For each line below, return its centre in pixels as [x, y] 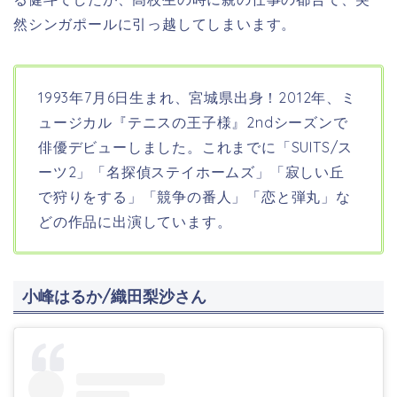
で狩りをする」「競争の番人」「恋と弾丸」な [195, 197]
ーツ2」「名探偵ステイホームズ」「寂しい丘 [191, 172]
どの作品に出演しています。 [135, 222]
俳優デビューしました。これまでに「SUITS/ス [196, 148]
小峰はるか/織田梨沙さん [114, 297]
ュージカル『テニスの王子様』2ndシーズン [186, 123]
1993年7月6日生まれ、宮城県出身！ [159, 98]
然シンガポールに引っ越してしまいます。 [155, 24]
